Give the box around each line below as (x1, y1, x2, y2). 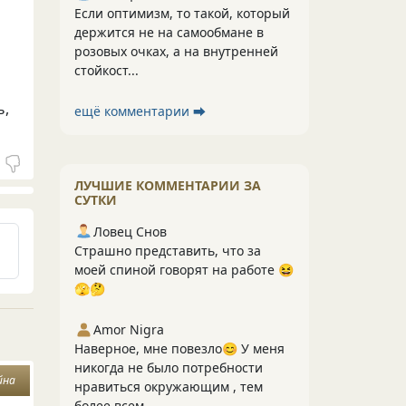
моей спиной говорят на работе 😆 (74, 261, 294, 278)
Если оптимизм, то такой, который (74, 5, 290, 22)
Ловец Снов (93, 223, 167, 240)
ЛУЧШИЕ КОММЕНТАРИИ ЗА (74, 177, 261, 194)
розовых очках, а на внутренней (74, 43, 278, 60)
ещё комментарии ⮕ (74, 102, 206, 120)
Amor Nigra (93, 321, 164, 338)
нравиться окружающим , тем (74, 378, 263, 395)
